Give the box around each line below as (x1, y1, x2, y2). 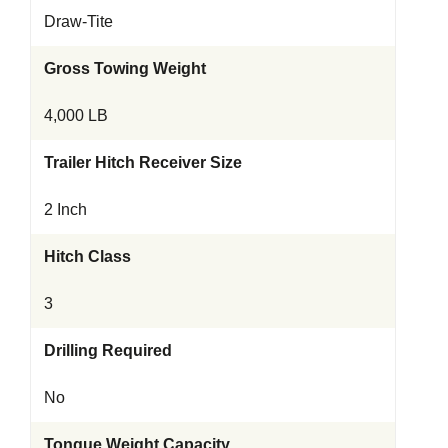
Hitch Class (44, 247, 131, 265)
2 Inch (44, 200, 87, 218)
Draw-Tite (44, 12, 113, 30)
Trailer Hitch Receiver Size (44, 153, 242, 171)
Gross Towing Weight (44, 59, 206, 77)
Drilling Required (44, 341, 172, 359)
